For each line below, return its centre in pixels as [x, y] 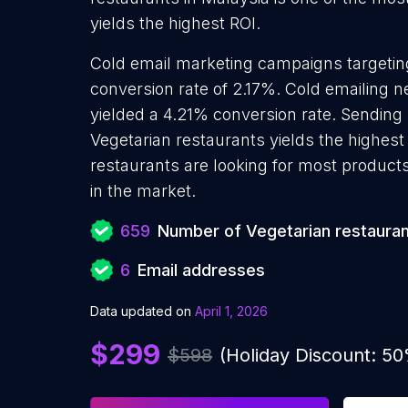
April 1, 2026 [231, 311]
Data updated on [141, 311]
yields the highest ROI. [175, 23]
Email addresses [201, 270]
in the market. [143, 191]
